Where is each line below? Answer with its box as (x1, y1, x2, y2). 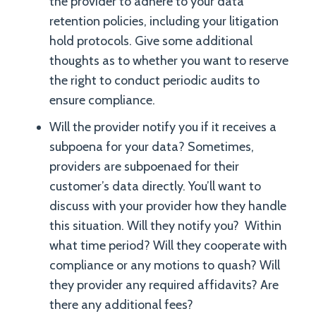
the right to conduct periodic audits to (49, 73, 260, 88)
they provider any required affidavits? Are (49, 277, 279, 293)
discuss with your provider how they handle (49, 198, 286, 214)
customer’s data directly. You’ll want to (49, 178, 261, 194)
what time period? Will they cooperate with (49, 238, 287, 253)
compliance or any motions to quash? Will (49, 257, 280, 273)
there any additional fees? (49, 297, 193, 312)
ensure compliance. (49, 92, 155, 108)
